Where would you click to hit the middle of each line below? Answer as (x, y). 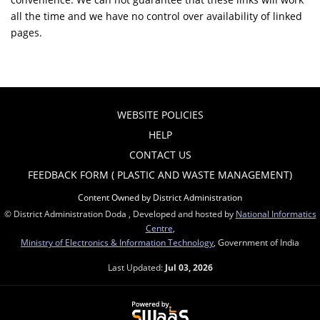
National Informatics (276, 213)
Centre (159, 227)
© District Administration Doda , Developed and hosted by (120, 213)
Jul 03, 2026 (189, 267)
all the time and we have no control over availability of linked (157, 16)
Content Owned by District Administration (160, 197)
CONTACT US (160, 154)
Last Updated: (136, 267)
